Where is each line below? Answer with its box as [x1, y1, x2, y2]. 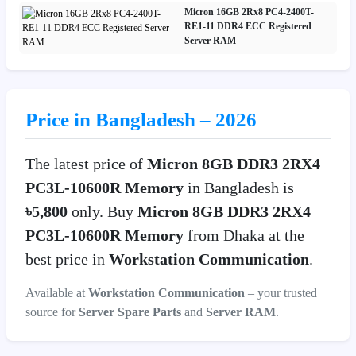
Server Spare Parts [79, 304, 181, 319]
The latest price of [25, 154, 147, 172]
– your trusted [245, 285, 317, 300]
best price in [25, 250, 109, 268]
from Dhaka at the [184, 226, 304, 244]
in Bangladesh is [184, 178, 294, 196]
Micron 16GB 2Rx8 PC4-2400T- [184, 6, 314, 17]
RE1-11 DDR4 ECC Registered [184, 20, 311, 32]
